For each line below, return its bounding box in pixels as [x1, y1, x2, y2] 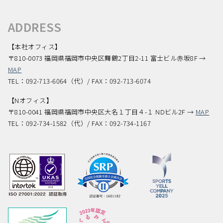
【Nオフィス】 [8, 95, 53, 105]
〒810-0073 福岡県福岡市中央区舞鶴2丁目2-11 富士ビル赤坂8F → [8, 53, 206, 63]
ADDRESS [8, 18, 62, 35]
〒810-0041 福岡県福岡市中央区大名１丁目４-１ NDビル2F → [8, 107, 196, 116]
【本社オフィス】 [8, 41, 62, 51]
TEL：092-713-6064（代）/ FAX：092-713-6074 [8, 76, 151, 86]
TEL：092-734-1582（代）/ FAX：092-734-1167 [8, 118, 151, 128]
